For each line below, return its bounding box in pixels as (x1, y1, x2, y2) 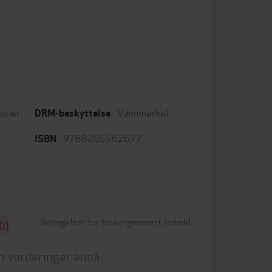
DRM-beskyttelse (35, 107, 110, 120)
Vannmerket (117, 105, 170, 119)
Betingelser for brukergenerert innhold (40, 215, 191, 228)
